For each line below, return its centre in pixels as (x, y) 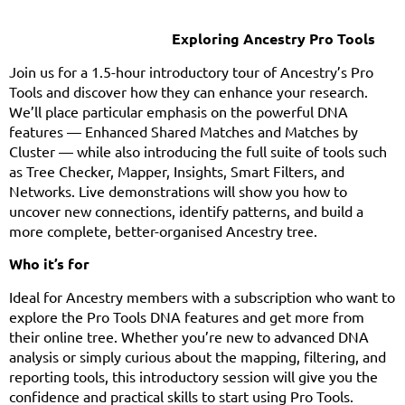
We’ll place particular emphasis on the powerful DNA (179, 111)
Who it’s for (49, 263)
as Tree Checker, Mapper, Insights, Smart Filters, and (177, 170)
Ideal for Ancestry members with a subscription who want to (202, 296)
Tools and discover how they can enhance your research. (188, 91)
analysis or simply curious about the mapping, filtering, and (198, 356)
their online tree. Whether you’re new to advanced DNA (189, 336)
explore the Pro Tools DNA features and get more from (187, 316)
